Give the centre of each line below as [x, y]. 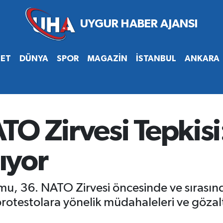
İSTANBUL [156, 58]
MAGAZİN [107, 58]
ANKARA [202, 58]
